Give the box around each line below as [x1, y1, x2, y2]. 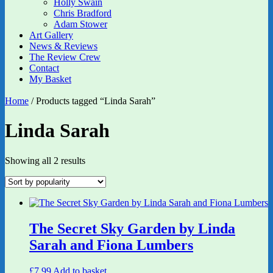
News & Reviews [29, 41, 97, 51]
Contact [29, 63, 59, 73]
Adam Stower [54, 19, 107, 29]
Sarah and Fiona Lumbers [29, 236, 193, 253]
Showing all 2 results [5, 155, 85, 166]
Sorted [85, 154, 110, 165]
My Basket [29, 74, 71, 84]
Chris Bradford [54, 8, 112, 18]
